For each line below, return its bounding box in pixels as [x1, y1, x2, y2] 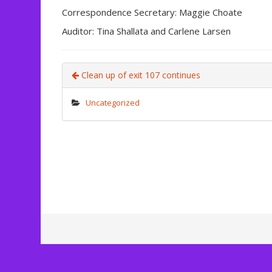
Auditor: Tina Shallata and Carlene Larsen [62, 25, 231, 38]
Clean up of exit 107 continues [79, 69, 200, 81]
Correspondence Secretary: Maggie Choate [62, 6, 242, 19]
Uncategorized [86, 97, 140, 109]
